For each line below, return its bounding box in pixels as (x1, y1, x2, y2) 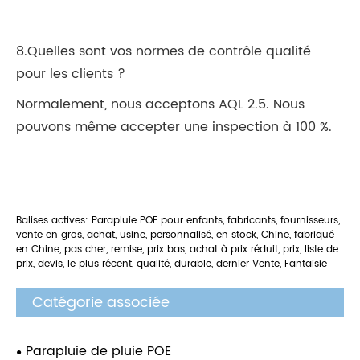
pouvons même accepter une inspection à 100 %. (16, 116, 332, 137)
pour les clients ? (16, 63, 125, 84)
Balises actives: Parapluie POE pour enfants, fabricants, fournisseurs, (16, 213, 340, 229)
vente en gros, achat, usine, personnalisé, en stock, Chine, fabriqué (16, 227, 334, 243)
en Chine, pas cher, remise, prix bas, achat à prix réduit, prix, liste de (16, 242, 338, 258)
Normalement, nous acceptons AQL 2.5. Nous (16, 93, 305, 115)
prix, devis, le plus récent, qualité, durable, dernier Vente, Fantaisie (16, 256, 327, 272)
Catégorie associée (32, 291, 170, 315)
